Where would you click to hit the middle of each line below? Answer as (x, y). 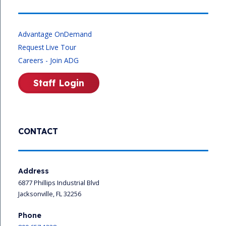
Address (34, 171)
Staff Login (59, 82)
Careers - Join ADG (48, 60)
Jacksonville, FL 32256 (50, 193)
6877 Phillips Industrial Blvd (59, 182)
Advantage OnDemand (55, 34)
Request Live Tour (47, 47)
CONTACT (38, 131)
